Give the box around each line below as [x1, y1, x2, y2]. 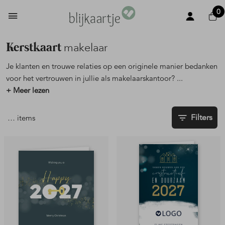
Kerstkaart [6, 40, 64, 56]
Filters [191, 113, 212, 123]
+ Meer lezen [6, 85, 49, 95]
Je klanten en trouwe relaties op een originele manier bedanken [6, 61, 217, 71]
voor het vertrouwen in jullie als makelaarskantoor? [6, 73, 177, 83]
